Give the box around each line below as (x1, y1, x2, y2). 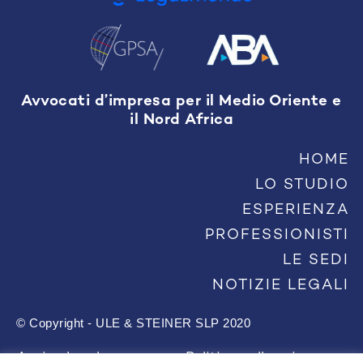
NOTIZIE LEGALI (212, 278, 349, 293)
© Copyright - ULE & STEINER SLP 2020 (16, 316, 250, 330)
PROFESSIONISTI (205, 228, 349, 243)
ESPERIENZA (242, 203, 349, 218)
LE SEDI (283, 253, 349, 268)
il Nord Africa (130, 112, 233, 129)
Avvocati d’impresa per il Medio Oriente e (21, 93, 342, 110)
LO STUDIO (255, 177, 349, 193)
